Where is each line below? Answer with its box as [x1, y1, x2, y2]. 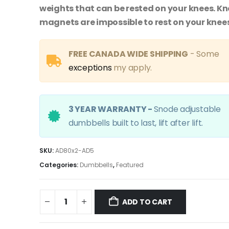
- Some [188, 48, 219, 60]
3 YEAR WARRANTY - [68, 103, 154, 115]
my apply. [111, 61, 152, 74]
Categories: [39, 161, 80, 170]
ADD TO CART [122, 196, 172, 207]
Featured [116, 161, 144, 170]
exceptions [68, 61, 112, 74]
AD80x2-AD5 [55, 146, 94, 155]
